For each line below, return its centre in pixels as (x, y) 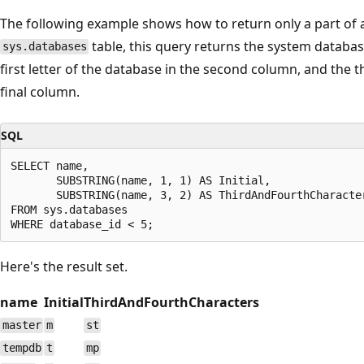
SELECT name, (50, 165)
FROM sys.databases (69, 209)
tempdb (22, 348)
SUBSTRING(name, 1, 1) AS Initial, (141, 180)
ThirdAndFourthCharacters (171, 302)
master (22, 325)
